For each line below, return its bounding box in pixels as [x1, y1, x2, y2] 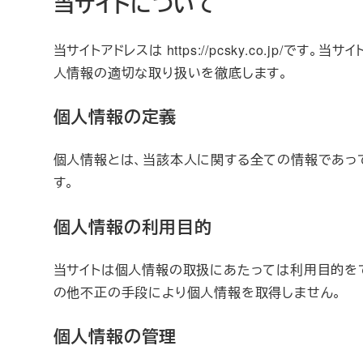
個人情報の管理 [53, 323, 177, 349]
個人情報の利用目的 [53, 213, 212, 239]
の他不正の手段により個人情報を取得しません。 [53, 282, 343, 301]
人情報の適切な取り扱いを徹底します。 [53, 62, 288, 82]
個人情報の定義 [53, 103, 177, 129]
